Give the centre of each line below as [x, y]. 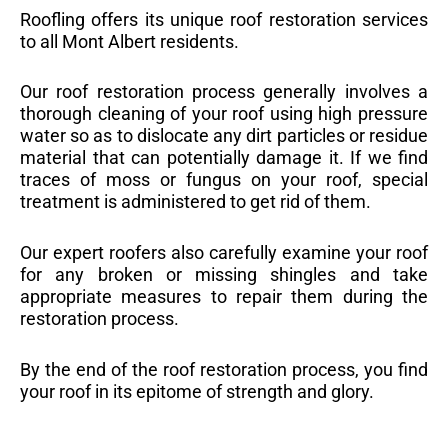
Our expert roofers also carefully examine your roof [224, 253]
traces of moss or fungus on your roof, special [224, 180]
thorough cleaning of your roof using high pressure [224, 114]
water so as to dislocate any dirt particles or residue [224, 136]
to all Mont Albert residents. [129, 41]
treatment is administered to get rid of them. [195, 202]
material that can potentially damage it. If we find [224, 158]
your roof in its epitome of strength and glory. [197, 391]
